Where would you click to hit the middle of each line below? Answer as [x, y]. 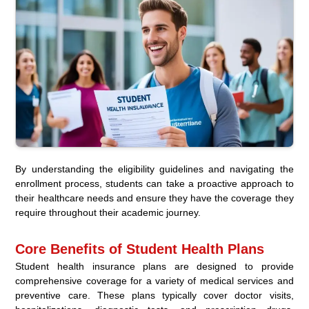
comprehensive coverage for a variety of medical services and [154, 281]
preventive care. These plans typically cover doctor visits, [154, 296]
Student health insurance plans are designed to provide [154, 267]
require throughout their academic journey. [108, 213]
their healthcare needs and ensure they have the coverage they [154, 198]
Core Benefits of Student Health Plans [140, 249]
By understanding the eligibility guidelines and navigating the [154, 169]
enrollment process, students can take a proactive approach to [154, 184]
